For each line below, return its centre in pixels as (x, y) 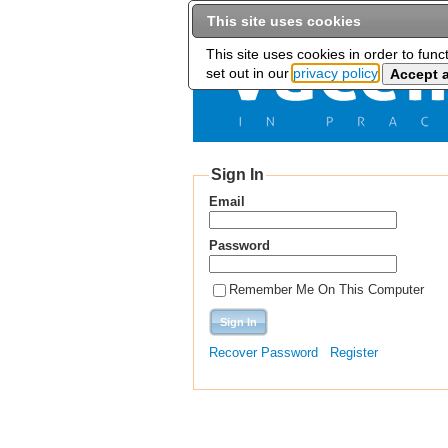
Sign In (237, 174)
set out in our (250, 73)
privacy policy (336, 73)
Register (354, 353)
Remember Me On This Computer (326, 289)
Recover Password (263, 353)
